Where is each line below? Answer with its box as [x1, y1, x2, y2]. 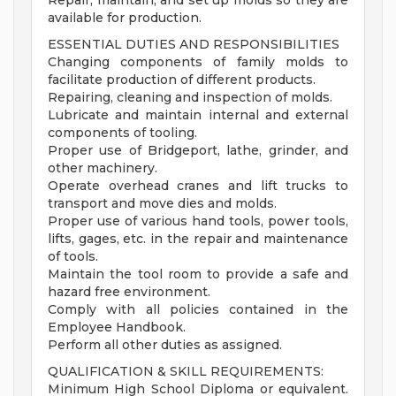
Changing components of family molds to [48, 54, 348, 71]
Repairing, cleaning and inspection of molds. [48, 89, 332, 106]
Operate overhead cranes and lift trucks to [48, 178, 348, 194]
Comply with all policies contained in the [48, 301, 348, 318]
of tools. [48, 248, 98, 265]
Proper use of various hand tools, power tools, [48, 213, 348, 230]
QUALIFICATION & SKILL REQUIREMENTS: [48, 363, 324, 380]
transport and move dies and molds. [48, 195, 277, 212]
